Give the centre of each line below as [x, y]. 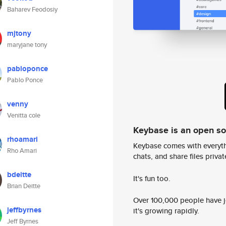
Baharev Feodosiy [32, 9]
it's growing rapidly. [166, 211]
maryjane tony [27, 45]
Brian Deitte [24, 186]
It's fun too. [152, 178]
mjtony [19, 33]
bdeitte [19, 175]
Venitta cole [24, 115]
